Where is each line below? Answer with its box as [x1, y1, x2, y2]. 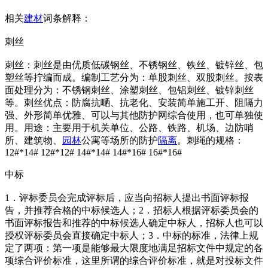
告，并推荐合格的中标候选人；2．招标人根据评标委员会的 [5, 205, 258, 215]
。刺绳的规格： [177, 135, 244, 145]
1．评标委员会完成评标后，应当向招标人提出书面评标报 [5, 193, 249, 203]
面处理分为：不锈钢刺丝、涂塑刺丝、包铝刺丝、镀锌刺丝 [5, 85, 254, 95]
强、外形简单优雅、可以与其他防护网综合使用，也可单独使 [5, 110, 263, 120]
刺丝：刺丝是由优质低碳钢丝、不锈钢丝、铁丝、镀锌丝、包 [5, 60, 263, 70]
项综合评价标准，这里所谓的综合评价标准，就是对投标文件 [5, 255, 263, 266]
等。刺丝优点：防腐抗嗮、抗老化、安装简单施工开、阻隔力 [5, 98, 263, 108]
